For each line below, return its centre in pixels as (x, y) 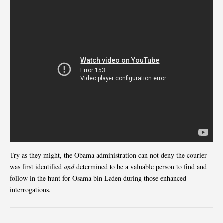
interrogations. (30, 189)
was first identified (37, 166)
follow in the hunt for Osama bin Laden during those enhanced (98, 178)
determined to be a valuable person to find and (140, 166)
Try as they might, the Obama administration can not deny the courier (108, 155)
